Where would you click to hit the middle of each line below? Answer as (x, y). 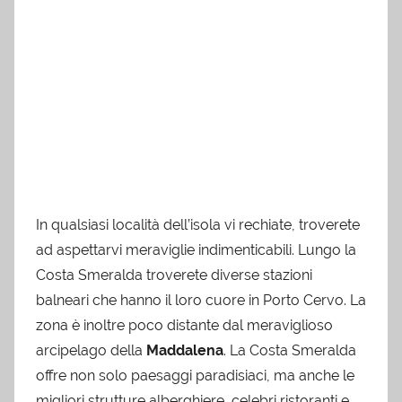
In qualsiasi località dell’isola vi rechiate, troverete (198, 225)
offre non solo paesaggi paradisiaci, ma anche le (195, 376)
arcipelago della (91, 351)
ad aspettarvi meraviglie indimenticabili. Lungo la (196, 250)
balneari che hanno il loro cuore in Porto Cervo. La (201, 301)
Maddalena (185, 351)
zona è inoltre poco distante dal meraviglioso (184, 326)
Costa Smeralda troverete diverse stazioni (174, 275)
